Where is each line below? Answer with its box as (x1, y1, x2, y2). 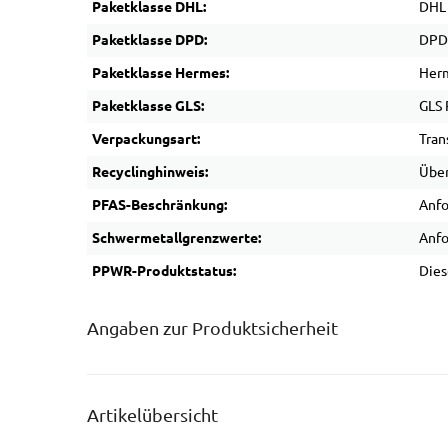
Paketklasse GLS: (92, 98, 204, 114)
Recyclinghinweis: (92, 164, 208, 180)
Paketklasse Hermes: (92, 65, 229, 81)
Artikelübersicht (87, 405, 218, 426)
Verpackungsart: (92, 131, 200, 147)
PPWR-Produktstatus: (92, 263, 236, 279)
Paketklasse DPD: (92, 32, 207, 48)
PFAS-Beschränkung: (92, 197, 227, 213)
